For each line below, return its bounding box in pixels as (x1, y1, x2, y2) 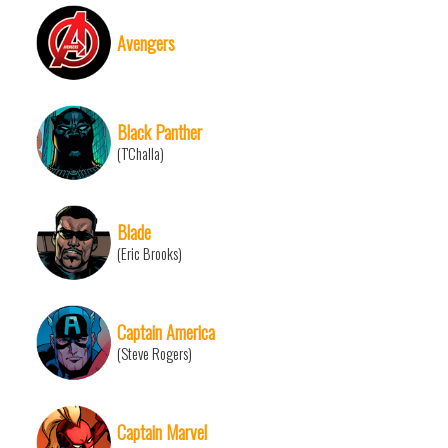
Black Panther (117, 118, 202, 146)
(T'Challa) (117, 143, 164, 165)
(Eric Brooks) (117, 243, 182, 265)
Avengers (117, 29, 175, 57)
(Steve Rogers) (117, 343, 192, 365)
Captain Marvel (117, 418, 207, 446)
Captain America (117, 318, 215, 346)
